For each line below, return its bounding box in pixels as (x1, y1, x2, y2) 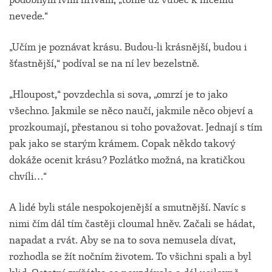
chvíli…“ (9, 170, 47, 183)
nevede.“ (9, 10, 48, 23)
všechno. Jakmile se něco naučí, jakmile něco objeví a (9, 104, 253, 118)
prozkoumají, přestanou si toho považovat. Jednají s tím (9, 121, 262, 134)
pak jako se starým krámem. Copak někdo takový (9, 137, 236, 151)
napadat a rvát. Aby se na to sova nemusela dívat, (9, 234, 236, 247)
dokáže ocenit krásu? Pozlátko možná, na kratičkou (9, 154, 245, 167)
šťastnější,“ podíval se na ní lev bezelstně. (9, 57, 199, 70)
